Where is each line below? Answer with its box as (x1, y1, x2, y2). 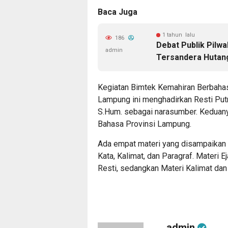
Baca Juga (98, 7, 137, 17)
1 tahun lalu (162, 32, 195, 38)
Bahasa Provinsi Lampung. (98, 119, 191, 129)
